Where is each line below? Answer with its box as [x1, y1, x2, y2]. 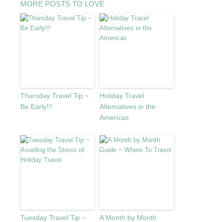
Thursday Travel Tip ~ [20, 91, 89, 100]
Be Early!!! [20, 102, 53, 111]
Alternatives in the [99, 102, 156, 111]
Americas [99, 113, 129, 121]
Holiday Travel [99, 91, 144, 100]
